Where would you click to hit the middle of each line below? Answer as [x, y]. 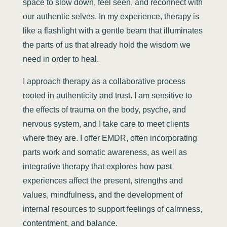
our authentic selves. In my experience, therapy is [111, 16]
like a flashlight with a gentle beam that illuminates [112, 30]
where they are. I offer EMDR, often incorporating [110, 138]
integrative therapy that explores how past [97, 166]
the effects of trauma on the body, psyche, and [104, 109]
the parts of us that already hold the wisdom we [106, 45]
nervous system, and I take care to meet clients [106, 124]
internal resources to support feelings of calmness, [112, 209]
